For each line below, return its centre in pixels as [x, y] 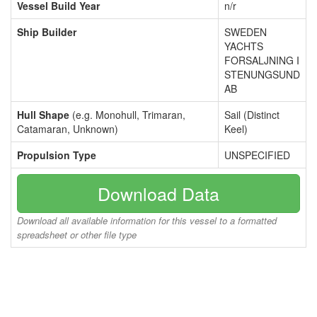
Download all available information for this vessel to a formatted [147, 220]
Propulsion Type [57, 155]
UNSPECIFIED [257, 155]
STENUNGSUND [262, 74]
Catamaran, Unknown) [68, 129]
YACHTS [244, 46]
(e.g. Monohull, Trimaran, [127, 115]
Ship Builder [47, 32]
